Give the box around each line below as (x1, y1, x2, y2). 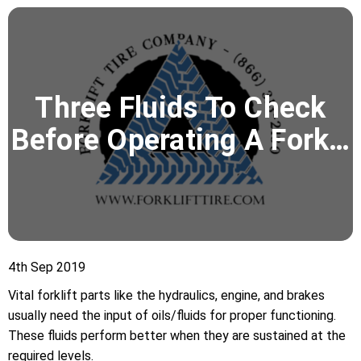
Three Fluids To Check (35, 91, 326, 126)
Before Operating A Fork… (10, 123, 351, 158)
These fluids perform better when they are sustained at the (8, 328, 346, 344)
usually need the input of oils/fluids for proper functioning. (8, 308, 336, 324)
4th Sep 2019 (8, 259, 85, 276)
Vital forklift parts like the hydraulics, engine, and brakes (8, 288, 325, 304)
